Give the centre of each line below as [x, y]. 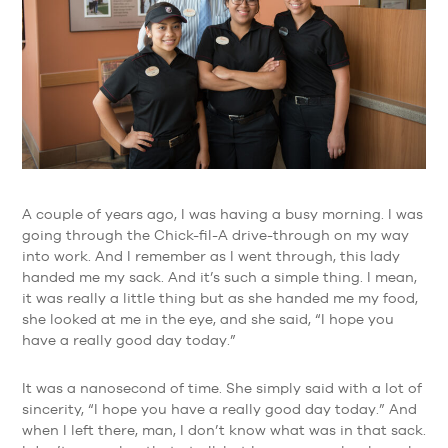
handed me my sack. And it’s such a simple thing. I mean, [219, 277]
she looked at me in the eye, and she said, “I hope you [207, 319]
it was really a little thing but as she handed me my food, [219, 298]
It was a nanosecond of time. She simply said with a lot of [221, 387]
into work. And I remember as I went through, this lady [210, 256]
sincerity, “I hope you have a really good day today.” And [219, 408]
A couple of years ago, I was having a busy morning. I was [222, 214]
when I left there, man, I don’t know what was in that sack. [223, 429]
